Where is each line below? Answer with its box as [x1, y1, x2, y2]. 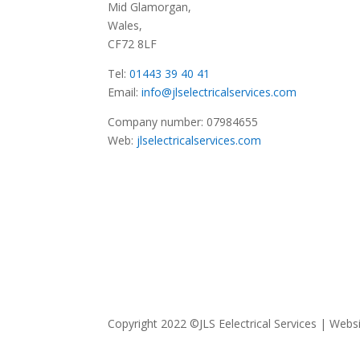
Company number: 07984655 [108, 113, 259, 129]
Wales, [108, 17, 143, 33]
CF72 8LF [108, 35, 157, 51]
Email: [108, 84, 142, 100]
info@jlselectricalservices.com [141, 84, 297, 100]
